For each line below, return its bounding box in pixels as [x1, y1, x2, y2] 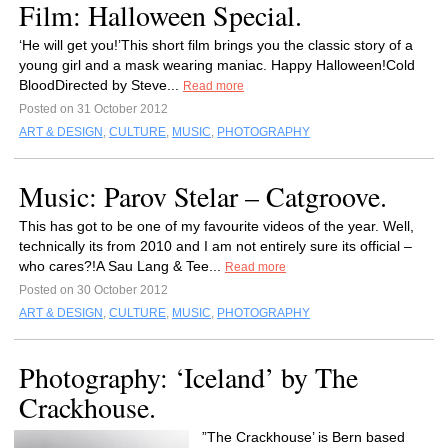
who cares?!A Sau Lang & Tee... [19, 258, 225, 274]
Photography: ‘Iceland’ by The [19, 358, 358, 396]
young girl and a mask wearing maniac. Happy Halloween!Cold [19, 57, 415, 73]
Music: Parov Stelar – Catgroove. [19, 177, 387, 215]
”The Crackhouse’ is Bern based [202, 429, 405, 445]
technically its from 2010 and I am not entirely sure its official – [19, 238, 412, 254]
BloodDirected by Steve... [19, 77, 183, 93]
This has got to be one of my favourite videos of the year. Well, [19, 218, 414, 234]
